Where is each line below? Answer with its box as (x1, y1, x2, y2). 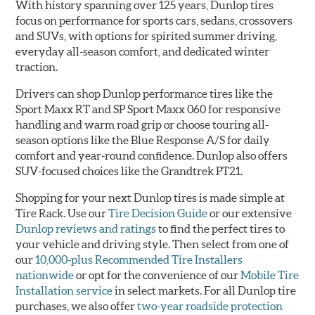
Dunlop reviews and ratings (15, 221, 157, 235)
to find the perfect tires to (156, 221, 285, 235)
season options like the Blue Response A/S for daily (15, 133, 271, 146)
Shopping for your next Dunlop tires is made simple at (15, 191, 285, 204)
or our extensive (207, 206, 292, 219)
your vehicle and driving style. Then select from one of (15, 237, 290, 250)
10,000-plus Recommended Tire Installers (35, 252, 243, 266)
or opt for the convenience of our (74, 268, 241, 281)
